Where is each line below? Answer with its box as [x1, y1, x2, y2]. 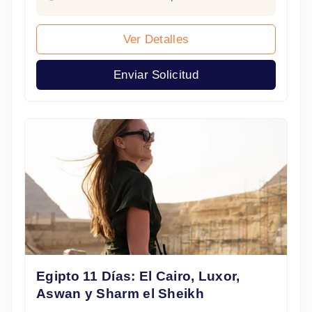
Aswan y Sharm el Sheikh [36, 286, 204, 302]
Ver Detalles [123, 33, 189, 47]
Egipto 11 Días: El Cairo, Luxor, [36, 269, 240, 284]
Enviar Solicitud [114, 68, 198, 82]
